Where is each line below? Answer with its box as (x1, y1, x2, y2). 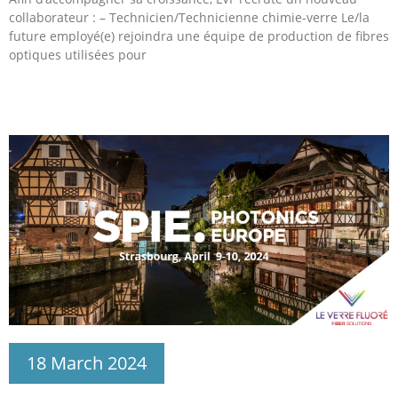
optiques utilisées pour (9, 45, 147, 63)
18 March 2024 (27, 350, 147, 375)
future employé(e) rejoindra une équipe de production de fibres (9, 27, 389, 44)
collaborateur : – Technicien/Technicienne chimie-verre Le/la (9, 8, 370, 26)
